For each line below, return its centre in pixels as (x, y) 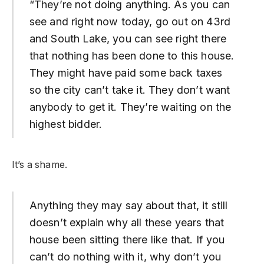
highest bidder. (66, 124)
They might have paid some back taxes (126, 72)
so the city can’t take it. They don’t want (130, 90)
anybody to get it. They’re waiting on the (130, 107)
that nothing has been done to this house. (132, 55)
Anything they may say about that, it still (128, 206)
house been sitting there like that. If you (127, 240)
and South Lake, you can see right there (128, 38)
